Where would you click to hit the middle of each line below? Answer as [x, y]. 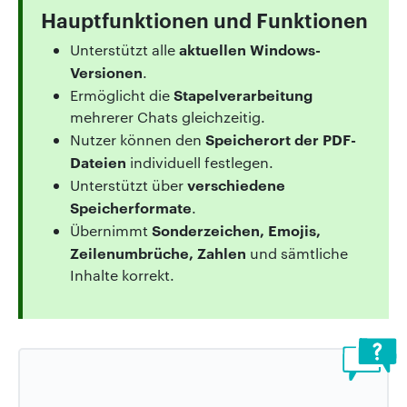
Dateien [98, 161]
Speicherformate [131, 207]
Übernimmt [111, 230]
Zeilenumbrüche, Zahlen [158, 252]
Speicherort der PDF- [281, 139]
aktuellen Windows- [250, 49]
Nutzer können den [138, 139]
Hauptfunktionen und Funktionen [204, 19]
